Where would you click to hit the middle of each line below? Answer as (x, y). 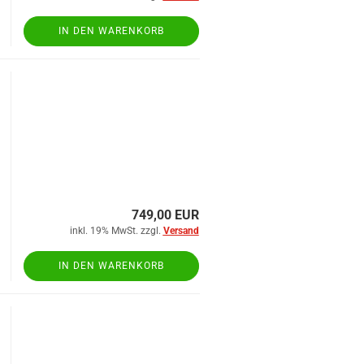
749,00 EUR (165, 215)
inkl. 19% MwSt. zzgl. (116, 231)
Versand (181, 231)
